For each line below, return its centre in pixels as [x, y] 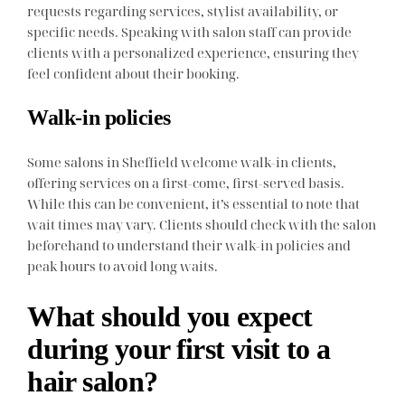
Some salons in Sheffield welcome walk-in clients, [182, 161]
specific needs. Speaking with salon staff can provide [190, 31]
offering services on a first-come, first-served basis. [186, 182]
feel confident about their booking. [134, 73]
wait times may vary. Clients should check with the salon [202, 224]
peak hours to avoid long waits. [123, 265]
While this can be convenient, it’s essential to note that [194, 203]
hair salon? [93, 382]
